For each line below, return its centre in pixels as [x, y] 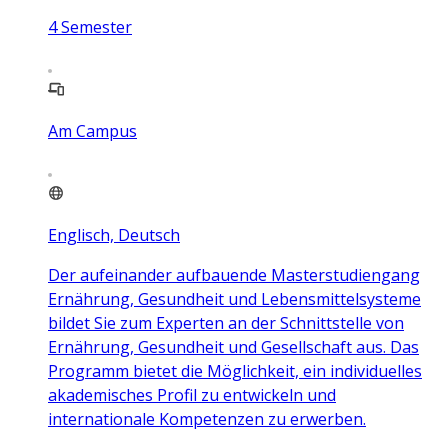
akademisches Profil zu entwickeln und [192, 395]
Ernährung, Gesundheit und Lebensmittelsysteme [234, 299]
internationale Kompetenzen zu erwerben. [207, 419]
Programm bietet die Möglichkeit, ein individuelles [235, 371]
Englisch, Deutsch [114, 235]
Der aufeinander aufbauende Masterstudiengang [234, 275]
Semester [96, 27]
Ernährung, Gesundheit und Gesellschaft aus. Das [233, 347]
